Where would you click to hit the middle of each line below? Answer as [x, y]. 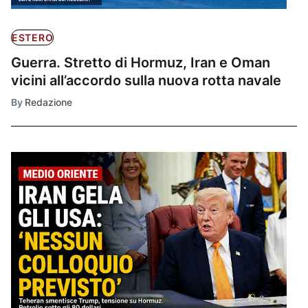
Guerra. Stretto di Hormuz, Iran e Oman [141, 62]
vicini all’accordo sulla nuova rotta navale [146, 80]
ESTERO [33, 37]
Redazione [48, 102]
